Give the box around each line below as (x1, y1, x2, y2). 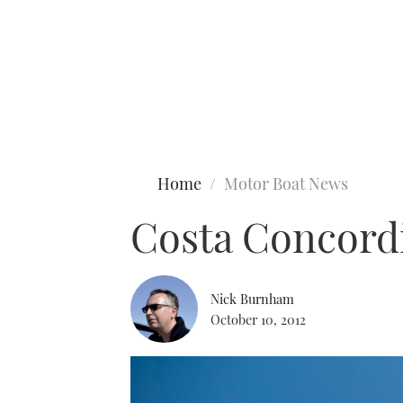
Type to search (9, 79, 95, 97)
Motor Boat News (224, 173, 348, 194)
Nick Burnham (210, 289, 294, 308)
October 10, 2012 (210, 309, 306, 328)
